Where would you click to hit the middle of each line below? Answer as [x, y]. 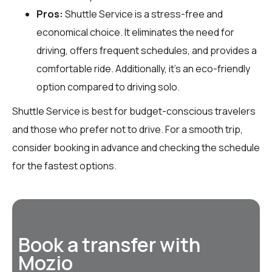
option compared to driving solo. [108, 87]
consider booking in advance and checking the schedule [136, 147]
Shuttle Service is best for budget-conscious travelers [134, 111]
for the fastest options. [64, 165]
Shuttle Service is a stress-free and [143, 14]
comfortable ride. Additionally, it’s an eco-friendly [143, 68]
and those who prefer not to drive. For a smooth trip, [127, 129]
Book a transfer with [109, 244]
